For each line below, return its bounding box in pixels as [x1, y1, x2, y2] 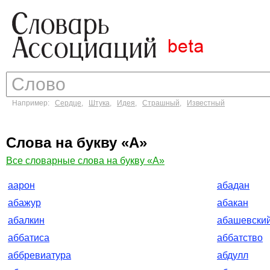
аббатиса [8, 233, 49, 243]
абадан [217, 180, 250, 190]
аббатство [217, 233, 263, 243]
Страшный [142, 99, 180, 107]
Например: [12, 99, 55, 107]
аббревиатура [8, 250, 71, 260]
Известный [187, 99, 225, 107]
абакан [217, 198, 248, 208]
